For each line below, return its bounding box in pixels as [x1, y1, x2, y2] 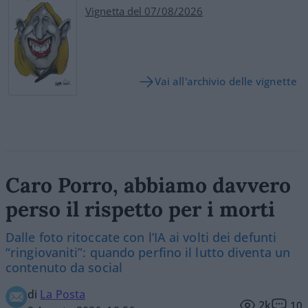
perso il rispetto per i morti [5, 196, 275, 223]
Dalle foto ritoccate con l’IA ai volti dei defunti [5, 229, 277, 246]
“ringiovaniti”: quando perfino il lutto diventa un [5, 244, 291, 261]
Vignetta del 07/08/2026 [85, 3, 203, 18]
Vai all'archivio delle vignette [154, 74, 297, 89]
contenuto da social [5, 259, 122, 276]
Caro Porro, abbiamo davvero [5, 172, 291, 199]
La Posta [40, 287, 86, 302]
